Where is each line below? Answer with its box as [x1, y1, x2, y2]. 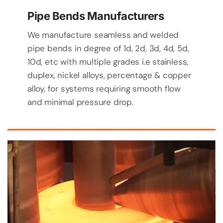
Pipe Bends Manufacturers [27, 9, 164, 22]
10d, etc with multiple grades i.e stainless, [27, 56, 189, 67]
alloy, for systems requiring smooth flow [27, 83, 181, 94]
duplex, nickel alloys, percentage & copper [27, 69, 191, 81]
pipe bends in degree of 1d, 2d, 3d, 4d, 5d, [27, 42, 189, 54]
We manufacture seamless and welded [27, 29, 179, 40]
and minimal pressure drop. [27, 96, 133, 108]
